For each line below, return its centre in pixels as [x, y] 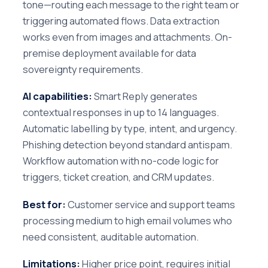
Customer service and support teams [150, 204]
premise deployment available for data [109, 53]
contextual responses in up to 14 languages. [121, 112]
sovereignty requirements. [83, 69]
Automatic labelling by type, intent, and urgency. [130, 129]
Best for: [44, 204]
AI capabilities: [57, 96]
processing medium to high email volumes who [127, 220]
